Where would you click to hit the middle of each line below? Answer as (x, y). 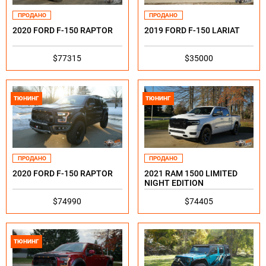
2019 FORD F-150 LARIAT (192, 31)
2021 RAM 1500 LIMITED (191, 174)
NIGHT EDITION (174, 183)
